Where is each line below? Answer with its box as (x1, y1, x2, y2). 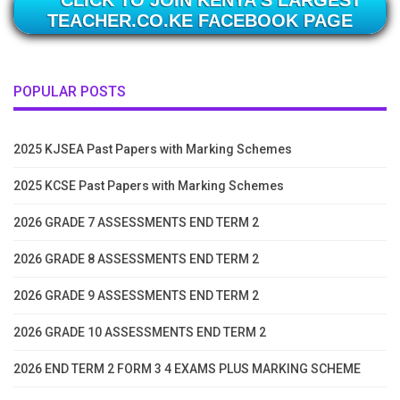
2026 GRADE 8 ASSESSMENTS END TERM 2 (13, 252, 259, 267)
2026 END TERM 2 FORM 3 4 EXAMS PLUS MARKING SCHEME (13, 362, 361, 377)
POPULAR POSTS (13, 82, 126, 100)
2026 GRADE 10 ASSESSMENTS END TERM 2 (13, 325, 266, 340)
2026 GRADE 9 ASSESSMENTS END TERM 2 (13, 288, 259, 304)
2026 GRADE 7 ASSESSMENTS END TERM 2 (13, 215, 259, 230)
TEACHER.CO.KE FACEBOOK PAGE (47, 10, 353, 30)
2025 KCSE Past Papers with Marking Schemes (13, 179, 284, 194)
